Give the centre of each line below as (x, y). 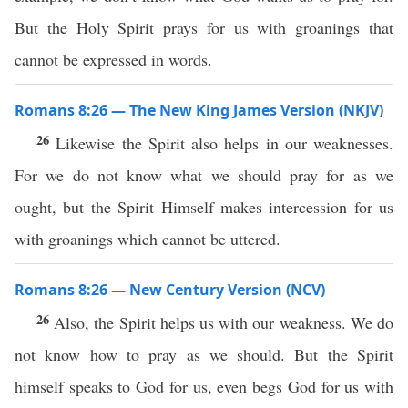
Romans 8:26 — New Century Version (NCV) (170, 290)
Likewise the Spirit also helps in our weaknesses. (224, 143)
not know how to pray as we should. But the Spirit (204, 354)
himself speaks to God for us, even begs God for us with (204, 386)
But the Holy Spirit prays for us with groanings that (204, 27)
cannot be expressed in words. (113, 59)
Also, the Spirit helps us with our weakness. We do (224, 322)
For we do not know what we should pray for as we (204, 175)
